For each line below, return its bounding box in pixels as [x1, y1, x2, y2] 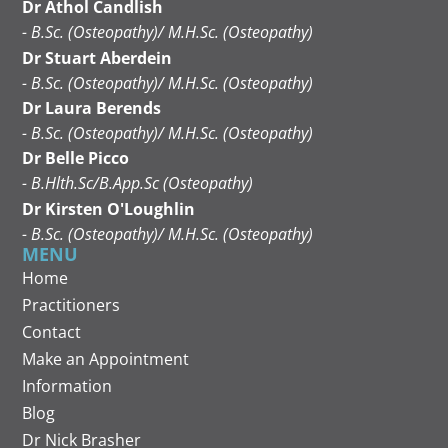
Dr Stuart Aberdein [22, 46, 173, 69]
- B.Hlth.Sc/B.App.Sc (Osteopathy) [22, 172, 254, 195]
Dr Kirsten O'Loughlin [22, 197, 196, 220]
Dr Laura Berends [22, 96, 162, 119]
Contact [22, 320, 82, 343]
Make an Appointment [22, 347, 190, 370]
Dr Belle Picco [22, 147, 130, 170]
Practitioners [22, 293, 121, 316]
